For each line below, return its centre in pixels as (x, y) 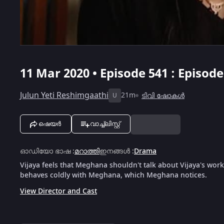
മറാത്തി (87, 151)
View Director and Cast (58, 191)
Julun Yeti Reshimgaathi (64, 95)
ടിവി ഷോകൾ (163, 95)
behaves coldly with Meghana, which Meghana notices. (113, 175)
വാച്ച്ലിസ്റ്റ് (105, 123)
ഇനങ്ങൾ (115, 151)
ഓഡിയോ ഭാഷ (45, 151)
